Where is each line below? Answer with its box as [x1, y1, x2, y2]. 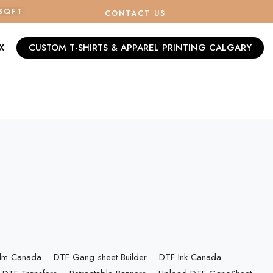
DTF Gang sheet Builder [53, 250, 147, 264]
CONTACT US [105, 8, 166, 19]
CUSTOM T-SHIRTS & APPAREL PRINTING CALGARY [29, 40, 252, 54]
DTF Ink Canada [158, 250, 221, 264]
